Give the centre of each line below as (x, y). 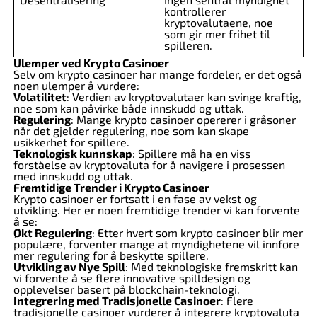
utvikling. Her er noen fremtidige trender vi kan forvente (156, 210)
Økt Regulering (52, 232)
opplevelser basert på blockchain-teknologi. (126, 289)
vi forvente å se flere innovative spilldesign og (132, 278)
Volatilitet (40, 97)
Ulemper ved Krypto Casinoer (91, 63)
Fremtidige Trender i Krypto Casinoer (111, 187)
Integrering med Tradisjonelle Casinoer (117, 300)
